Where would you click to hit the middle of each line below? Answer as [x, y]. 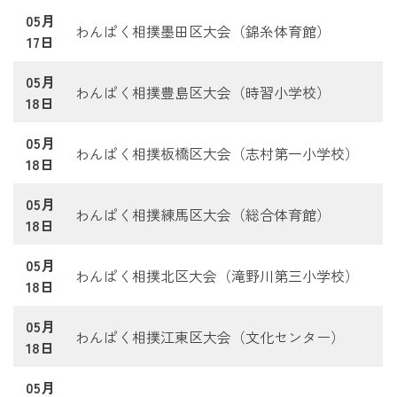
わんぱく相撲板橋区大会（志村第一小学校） [217, 153]
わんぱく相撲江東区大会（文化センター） [210, 336]
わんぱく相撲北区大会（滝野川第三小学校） [217, 275]
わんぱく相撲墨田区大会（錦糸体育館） [203, 31]
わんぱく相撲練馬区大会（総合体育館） [203, 214]
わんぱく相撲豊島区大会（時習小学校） [203, 92]
